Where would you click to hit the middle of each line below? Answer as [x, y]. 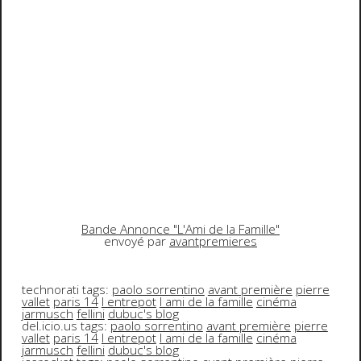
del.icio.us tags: [66, 326]
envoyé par [137, 242]
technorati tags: [66, 290]
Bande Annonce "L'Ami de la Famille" [180, 230]
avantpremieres [213, 242]
